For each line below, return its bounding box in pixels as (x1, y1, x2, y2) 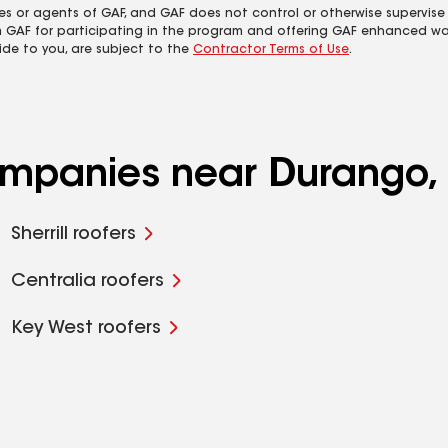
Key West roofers (10, 320, 161, 338)
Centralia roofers (10, 273, 164, 291)
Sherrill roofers (10, 226, 136, 244)
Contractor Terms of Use (193, 44, 349, 56)
